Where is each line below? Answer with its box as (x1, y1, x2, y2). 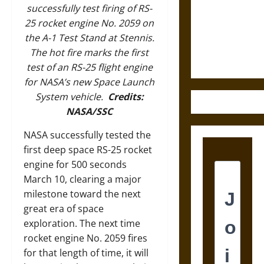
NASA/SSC (66, 105, 113, 118)
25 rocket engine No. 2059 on (25, 16, 154, 30)
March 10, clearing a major (24, 173, 141, 186)
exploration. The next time (24, 217, 140, 230)
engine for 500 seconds (24, 158, 127, 171)
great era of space (24, 202, 104, 216)
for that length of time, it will (24, 246, 148, 260)
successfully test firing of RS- (27, 2, 153, 15)
